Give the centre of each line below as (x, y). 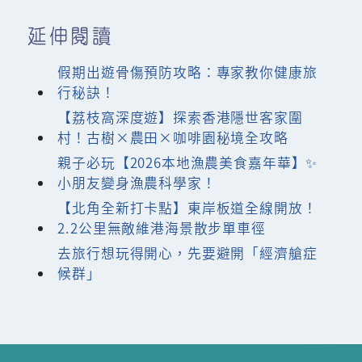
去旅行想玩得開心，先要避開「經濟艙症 (187, 253)
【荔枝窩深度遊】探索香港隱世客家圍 (180, 117)
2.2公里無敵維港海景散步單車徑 (162, 227)
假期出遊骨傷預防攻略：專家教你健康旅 (187, 72)
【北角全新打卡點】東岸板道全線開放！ (187, 207)
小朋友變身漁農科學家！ (137, 182)
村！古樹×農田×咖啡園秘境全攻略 (173, 137)
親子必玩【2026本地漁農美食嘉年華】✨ (188, 162)
